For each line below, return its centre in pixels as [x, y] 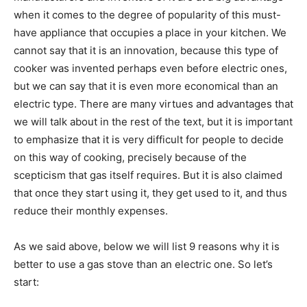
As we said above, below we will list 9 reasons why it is [147, 246]
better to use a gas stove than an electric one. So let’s [143, 264]
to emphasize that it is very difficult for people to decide [149, 139]
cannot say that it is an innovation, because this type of [146, 50]
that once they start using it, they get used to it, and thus [150, 193]
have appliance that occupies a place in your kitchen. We [150, 32]
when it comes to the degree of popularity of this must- [147, 14]
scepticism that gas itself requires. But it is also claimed [148, 175]
